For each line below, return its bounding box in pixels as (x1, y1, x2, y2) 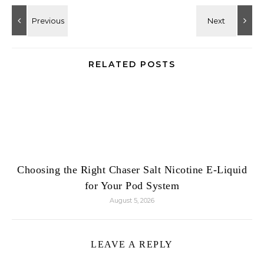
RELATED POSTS (88, 59, 176, 70)
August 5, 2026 (110, 196, 154, 204)
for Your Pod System (84, 180, 180, 192)
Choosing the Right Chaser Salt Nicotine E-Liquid (17, 164, 247, 176)
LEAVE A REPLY (91, 239, 173, 249)
